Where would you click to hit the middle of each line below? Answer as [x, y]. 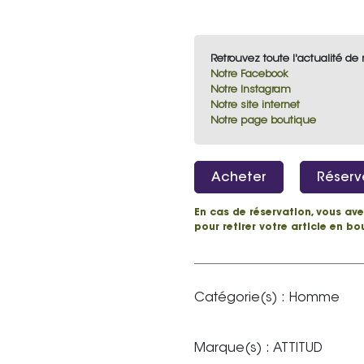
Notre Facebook [249, 74]
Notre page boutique [263, 121]
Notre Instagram [251, 90]
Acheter [239, 178]
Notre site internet [255, 105]
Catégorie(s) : [240, 298]
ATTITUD [296, 349]
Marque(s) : [232, 349]
